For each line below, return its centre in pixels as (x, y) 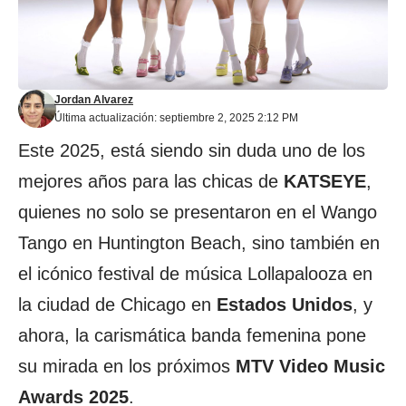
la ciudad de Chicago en (117, 304)
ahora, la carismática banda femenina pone (192, 335)
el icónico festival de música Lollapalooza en (195, 274)
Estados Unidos (285, 304)
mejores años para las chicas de (151, 181)
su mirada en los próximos (127, 366)
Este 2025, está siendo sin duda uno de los (192, 150)
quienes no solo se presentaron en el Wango (198, 212)
